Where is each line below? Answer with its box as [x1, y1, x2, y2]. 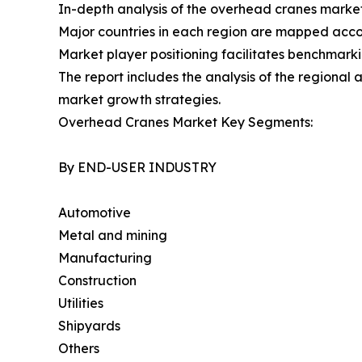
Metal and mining [58, 227, 167, 244]
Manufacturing [58, 250, 152, 267]
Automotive [58, 204, 131, 221]
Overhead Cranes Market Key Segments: [58, 114, 313, 131]
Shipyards [58, 318, 120, 335]
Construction [58, 272, 137, 289]
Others [58, 340, 99, 357]
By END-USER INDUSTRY [58, 159, 217, 176]
